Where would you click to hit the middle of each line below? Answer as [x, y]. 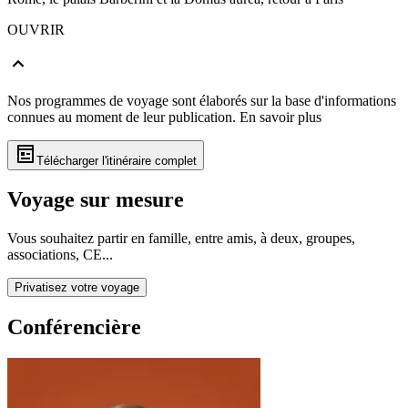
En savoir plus [280, 117]
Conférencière [74, 327]
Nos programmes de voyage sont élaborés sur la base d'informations [202, 100]
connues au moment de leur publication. [122, 117]
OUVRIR [36, 29]
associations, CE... [60, 255]
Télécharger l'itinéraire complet [117, 160]
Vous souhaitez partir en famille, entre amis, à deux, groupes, [181, 239]
